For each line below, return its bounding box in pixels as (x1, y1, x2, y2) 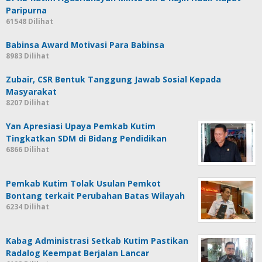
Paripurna (6, 5, 47, 16)
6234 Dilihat (6, 202, 49, 212)
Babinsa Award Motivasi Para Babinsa (6, 39, 164, 50)
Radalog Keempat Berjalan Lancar (6, 247, 149, 258)
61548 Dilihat (6, 16, 53, 26)
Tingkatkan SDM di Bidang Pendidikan (6, 133, 167, 144)
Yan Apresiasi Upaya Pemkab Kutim (6, 120, 156, 132)
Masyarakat (6, 86, 57, 97)
